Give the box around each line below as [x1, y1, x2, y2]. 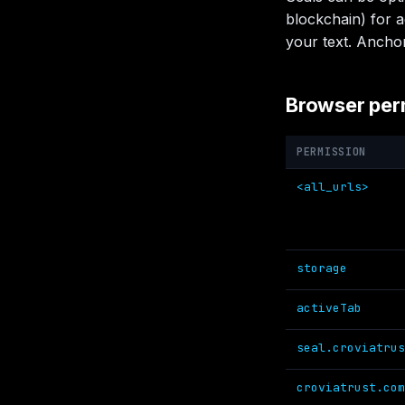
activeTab [297, 300, 362, 316]
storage [297, 260, 347, 276]
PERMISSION [297, 145, 367, 159]
